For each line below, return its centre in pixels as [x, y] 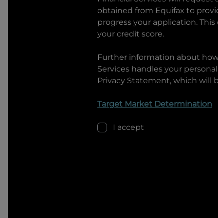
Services [113, 69]
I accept [128, 127]
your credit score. [131, 34]
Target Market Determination [155, 104]
